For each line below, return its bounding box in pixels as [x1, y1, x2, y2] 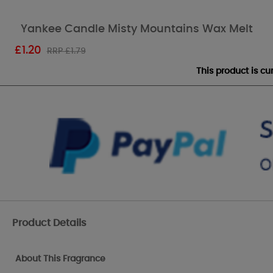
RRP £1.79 [46, 46, 86, 55]
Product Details [12, 218, 87, 228]
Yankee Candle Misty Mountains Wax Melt [20, 23, 253, 35]
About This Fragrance [15, 255, 105, 264]
